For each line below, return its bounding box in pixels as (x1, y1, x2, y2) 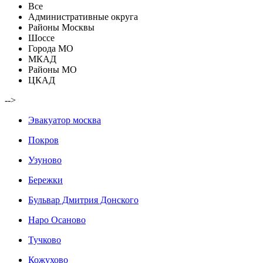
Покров (28, 135, 59, 146)
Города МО (28, 43, 73, 54)
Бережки (28, 175, 63, 186)
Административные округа (28, 12, 138, 22)
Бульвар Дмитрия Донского (28, 195, 139, 205)
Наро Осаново (28, 215, 86, 225)
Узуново (28, 155, 62, 166)
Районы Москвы (28, 22, 95, 33)
